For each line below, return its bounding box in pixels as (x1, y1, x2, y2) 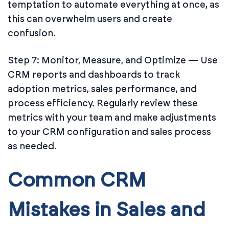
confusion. (8, 27, 56, 39)
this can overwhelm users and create (8, 13, 172, 25)
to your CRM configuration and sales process (8, 126, 211, 138)
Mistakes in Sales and (8, 200, 205, 220)
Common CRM (8, 171, 146, 191)
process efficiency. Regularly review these (8, 97, 198, 109)
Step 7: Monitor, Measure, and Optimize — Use (8, 54, 218, 66)
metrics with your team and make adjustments (8, 111, 216, 123)
